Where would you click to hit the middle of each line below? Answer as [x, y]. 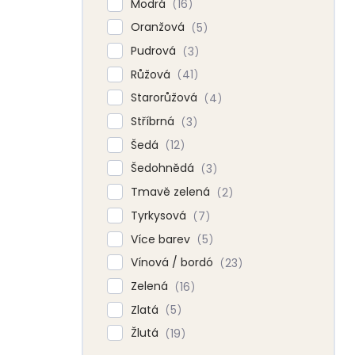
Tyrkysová [160, 215]
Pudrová [155, 51]
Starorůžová [166, 98]
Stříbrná [154, 122]
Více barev [162, 239]
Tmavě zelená [172, 192]
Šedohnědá [164, 168]
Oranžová [159, 27]
